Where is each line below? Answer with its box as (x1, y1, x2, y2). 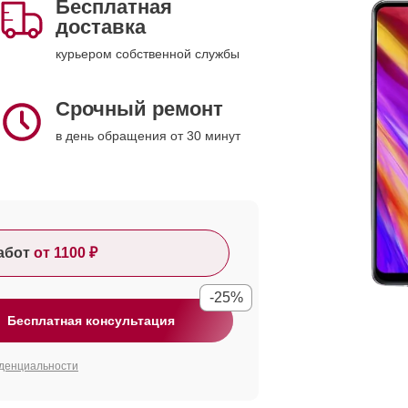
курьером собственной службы (56, 46, 240, 61)
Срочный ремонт (56, 97, 223, 120)
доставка (56, 15, 146, 38)
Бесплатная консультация (7, 313, 175, 328)
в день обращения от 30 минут (56, 128, 240, 143)
